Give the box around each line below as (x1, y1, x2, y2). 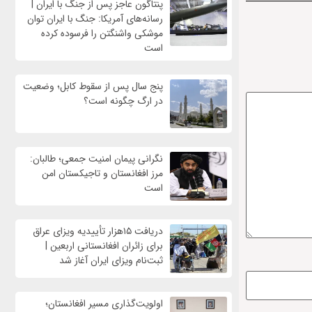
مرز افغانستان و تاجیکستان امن (41, 166, 163, 182)
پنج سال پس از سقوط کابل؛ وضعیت (22, 79, 163, 95)
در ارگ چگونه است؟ (83, 93, 163, 109)
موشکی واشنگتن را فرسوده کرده (40, 26, 163, 42)
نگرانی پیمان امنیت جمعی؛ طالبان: (29, 151, 163, 167)
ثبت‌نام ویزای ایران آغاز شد (58, 253, 163, 269)
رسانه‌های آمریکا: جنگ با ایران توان (26, 11, 163, 27)
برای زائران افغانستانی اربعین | (45, 238, 163, 254)
